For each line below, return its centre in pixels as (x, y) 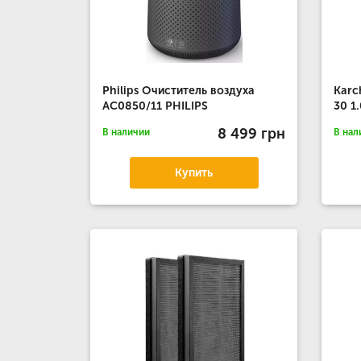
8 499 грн (252, 133)
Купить (194, 173)
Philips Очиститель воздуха (178, 91)
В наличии (126, 132)
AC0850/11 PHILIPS (155, 106)
